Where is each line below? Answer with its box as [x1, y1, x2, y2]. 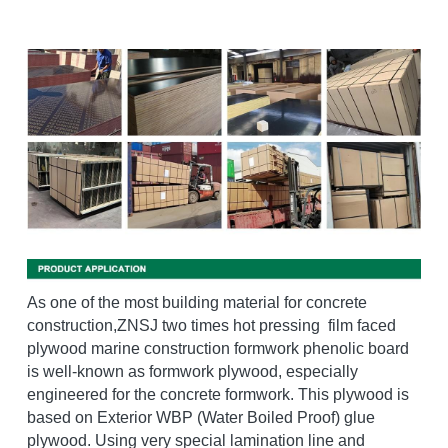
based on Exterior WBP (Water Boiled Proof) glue [26, 408, 375, 426]
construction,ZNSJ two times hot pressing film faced [26, 316, 396, 334]
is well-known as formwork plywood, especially [26, 362, 358, 380]
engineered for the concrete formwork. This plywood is [26, 385, 409, 403]
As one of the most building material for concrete [26, 293, 367, 311]
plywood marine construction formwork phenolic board [26, 339, 409, 357]
